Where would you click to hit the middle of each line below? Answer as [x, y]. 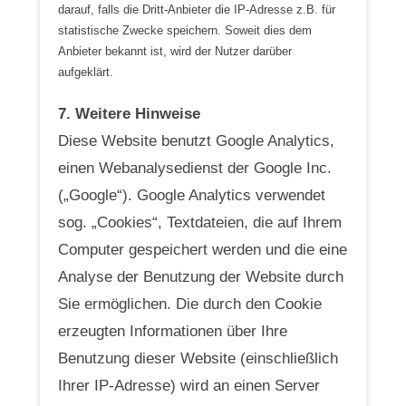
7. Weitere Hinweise [129, 113]
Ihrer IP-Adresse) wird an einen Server [189, 385]
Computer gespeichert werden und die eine [203, 249]
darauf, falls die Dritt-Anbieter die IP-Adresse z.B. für [197, 10]
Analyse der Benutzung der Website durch [201, 276]
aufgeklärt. [86, 72]
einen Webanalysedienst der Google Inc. [195, 168]
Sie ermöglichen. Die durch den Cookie [190, 304]
